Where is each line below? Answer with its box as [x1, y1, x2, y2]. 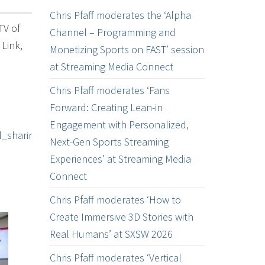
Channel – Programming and [49, 25, 176, 39]
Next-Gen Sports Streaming [49, 135, 169, 148]
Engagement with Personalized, [49, 118, 189, 131]
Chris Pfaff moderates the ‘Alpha [49, 8, 191, 22]
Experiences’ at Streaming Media [49, 152, 191, 166]
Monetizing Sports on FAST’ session [49, 43, 204, 56]
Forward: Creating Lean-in [49, 101, 163, 114]
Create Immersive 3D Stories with [49, 210, 193, 224]
